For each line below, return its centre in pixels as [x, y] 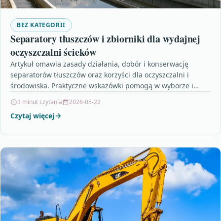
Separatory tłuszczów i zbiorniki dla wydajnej [105, 39]
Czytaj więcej [32, 116]
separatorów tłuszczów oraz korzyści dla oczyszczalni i [100, 75]
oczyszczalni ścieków [53, 52]
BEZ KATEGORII [41, 25]
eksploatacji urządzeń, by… [55, 97]
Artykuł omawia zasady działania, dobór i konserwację [99, 64]
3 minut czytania [40, 102]
